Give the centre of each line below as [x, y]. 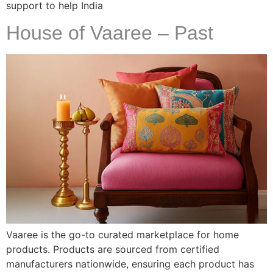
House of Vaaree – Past [110, 33]
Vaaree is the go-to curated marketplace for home [122, 235]
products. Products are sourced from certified [113, 250]
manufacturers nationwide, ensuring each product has [130, 264]
